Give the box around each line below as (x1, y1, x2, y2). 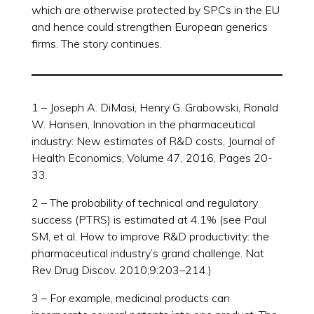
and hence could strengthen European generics (31, 19, 268, 34)
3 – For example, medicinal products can (31, 290, 230, 305)
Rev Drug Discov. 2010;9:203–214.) (31, 262, 212, 277)
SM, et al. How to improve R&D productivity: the (31, 228, 269, 243)
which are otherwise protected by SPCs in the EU (31, 2, 280, 17)
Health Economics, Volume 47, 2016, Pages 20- (31, 150, 273, 165)
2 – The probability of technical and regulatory (31, 195, 258, 210)
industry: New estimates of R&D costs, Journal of (31, 133, 275, 148)
